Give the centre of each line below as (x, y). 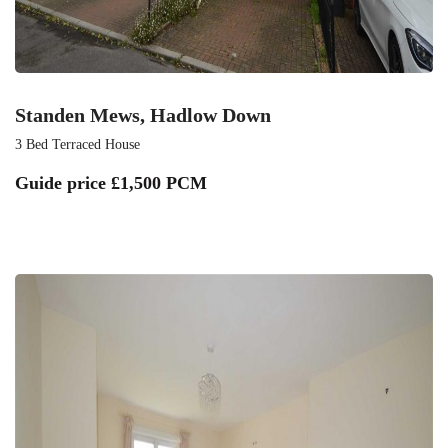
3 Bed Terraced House (77, 144)
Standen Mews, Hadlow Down (143, 115)
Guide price (63, 183)
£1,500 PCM (159, 183)
